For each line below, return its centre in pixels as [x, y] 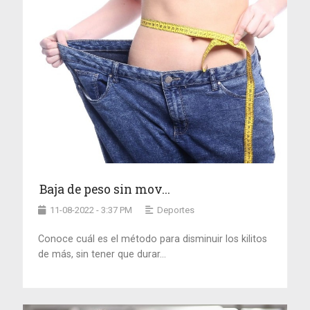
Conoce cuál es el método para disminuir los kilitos [153, 239]
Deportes [176, 210]
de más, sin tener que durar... [102, 254]
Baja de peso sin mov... [105, 190]
